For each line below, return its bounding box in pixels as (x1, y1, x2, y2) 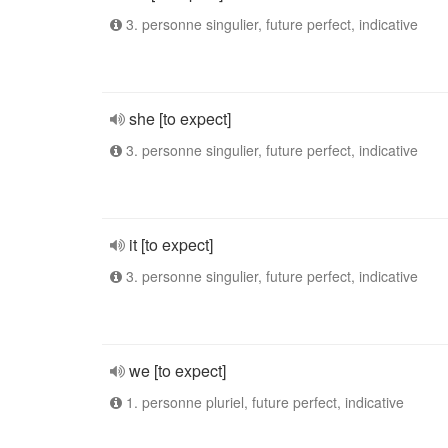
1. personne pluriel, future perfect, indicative (122, 392, 404, 412)
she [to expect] (129, 107, 231, 130)
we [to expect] (129, 359, 226, 382)
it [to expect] (129, 233, 213, 256)
